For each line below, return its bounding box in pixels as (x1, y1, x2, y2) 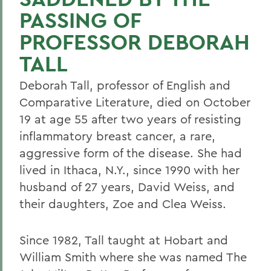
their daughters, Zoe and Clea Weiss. (19, 196, 226, 211)
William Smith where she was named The (19, 249, 247, 264)
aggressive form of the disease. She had (19, 145, 242, 160)
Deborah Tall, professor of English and (19, 77, 230, 93)
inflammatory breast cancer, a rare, (19, 128, 215, 143)
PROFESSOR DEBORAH (19, 28, 250, 56)
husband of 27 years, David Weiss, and (19, 179, 235, 194)
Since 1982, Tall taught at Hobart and (19, 232, 228, 247)
